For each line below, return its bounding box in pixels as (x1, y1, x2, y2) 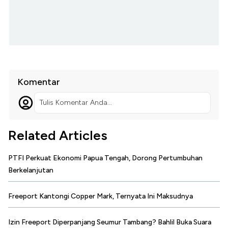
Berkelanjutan (8, 165, 53, 175)
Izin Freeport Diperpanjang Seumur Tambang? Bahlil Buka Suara (8, 217, 211, 226)
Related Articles (8, 127, 107, 144)
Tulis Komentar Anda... (39, 98, 112, 107)
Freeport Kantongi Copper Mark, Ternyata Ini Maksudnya (8, 191, 193, 201)
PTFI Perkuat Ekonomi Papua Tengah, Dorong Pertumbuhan (8, 153, 203, 162)
